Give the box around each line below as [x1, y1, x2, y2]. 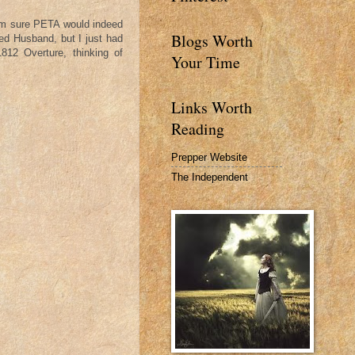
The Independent [171, 170, 248, 183]
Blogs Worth [171, 30, 253, 52]
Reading [171, 118, 224, 139]
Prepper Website [171, 151, 247, 163]
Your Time [171, 52, 240, 73]
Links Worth [171, 97, 252, 118]
